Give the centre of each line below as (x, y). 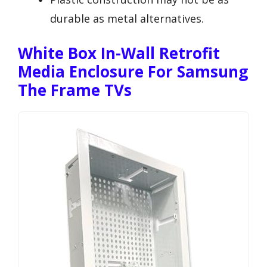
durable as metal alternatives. (127, 19)
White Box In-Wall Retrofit (119, 53)
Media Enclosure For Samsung (133, 72)
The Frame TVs (75, 90)
